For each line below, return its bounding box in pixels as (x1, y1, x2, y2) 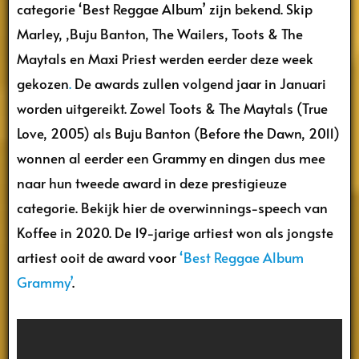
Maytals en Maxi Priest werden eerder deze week (17, 49, 313, 69)
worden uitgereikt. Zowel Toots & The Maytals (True (17, 99, 328, 119)
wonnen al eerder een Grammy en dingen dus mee (17, 148, 325, 168)
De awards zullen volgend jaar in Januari (71, 74, 326, 94)
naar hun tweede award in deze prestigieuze (17, 173, 287, 193)
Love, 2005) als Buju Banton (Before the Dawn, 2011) (17, 123, 340, 143)
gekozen (17, 74, 69, 94)
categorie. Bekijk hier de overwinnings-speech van (17, 198, 328, 218)
